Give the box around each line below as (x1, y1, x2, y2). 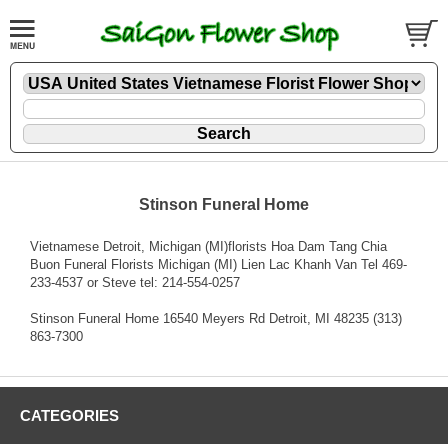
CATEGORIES (20, 406, 119, 424)
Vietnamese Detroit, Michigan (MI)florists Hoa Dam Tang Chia (30, 238, 387, 254)
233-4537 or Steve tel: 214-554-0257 (30, 274, 240, 290)
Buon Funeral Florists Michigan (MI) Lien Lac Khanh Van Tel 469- (30, 256, 407, 272)
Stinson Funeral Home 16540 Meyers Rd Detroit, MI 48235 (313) (30, 310, 402, 326)
